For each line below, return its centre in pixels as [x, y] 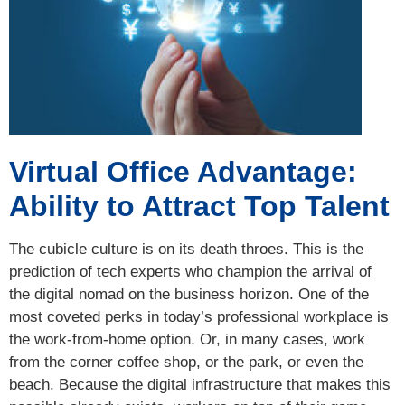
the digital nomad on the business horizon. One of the [189, 294]
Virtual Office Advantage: [183, 171]
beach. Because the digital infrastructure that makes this [200, 384]
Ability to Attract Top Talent [199, 206]
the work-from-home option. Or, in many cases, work [187, 339]
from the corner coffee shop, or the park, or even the [186, 362]
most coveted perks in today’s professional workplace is [199, 316]
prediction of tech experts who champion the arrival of [190, 271]
